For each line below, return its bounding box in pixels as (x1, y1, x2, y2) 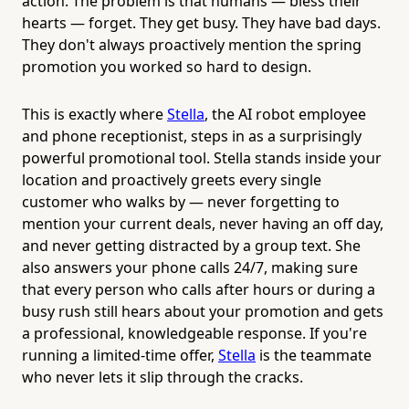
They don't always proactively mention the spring (22, 34, 362, 55)
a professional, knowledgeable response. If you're (22, 322, 367, 343)
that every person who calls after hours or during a (22, 278, 375, 299)
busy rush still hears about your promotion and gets (22, 300, 383, 321)
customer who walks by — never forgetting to (22, 191, 340, 212)
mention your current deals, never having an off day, (22, 213, 383, 234)
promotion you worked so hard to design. (22, 56, 311, 77)
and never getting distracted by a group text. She (22, 235, 361, 256)
